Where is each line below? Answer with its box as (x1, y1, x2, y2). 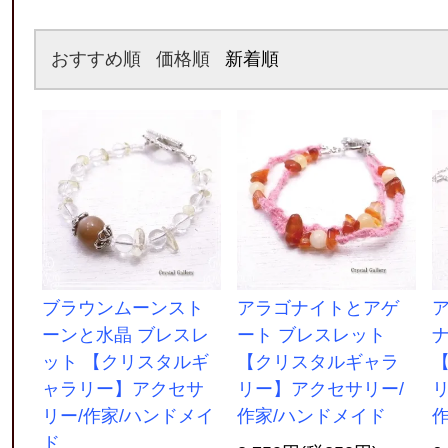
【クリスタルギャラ (236, 351, 399, 372)
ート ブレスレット (236, 324, 386, 345)
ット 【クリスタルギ (41, 351, 209, 372)
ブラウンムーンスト (41, 297, 204, 318)
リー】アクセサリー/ (236, 378, 404, 399)
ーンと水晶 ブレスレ (41, 324, 209, 345)
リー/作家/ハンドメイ (41, 405, 214, 426)
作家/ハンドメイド (236, 405, 386, 426)
